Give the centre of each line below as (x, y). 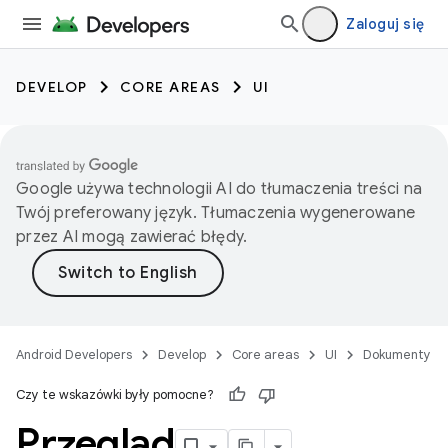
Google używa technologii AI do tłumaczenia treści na (219, 189)
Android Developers (74, 354)
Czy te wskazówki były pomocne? (115, 394)
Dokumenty (397, 354)
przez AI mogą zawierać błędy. (132, 237)
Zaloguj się (385, 24)
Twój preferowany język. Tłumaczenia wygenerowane (215, 213)
